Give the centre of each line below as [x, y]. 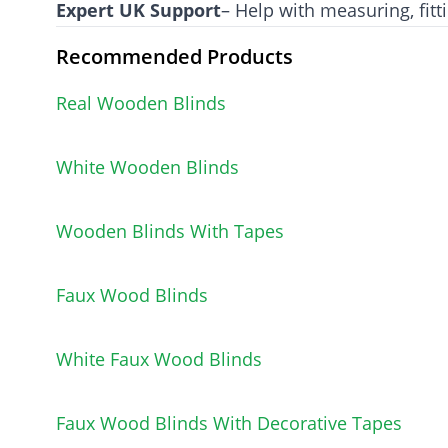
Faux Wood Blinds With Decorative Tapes [229, 423]
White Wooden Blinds [147, 167]
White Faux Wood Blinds [159, 359]
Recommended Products [174, 56]
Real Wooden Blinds [141, 103]
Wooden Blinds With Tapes [170, 231]
